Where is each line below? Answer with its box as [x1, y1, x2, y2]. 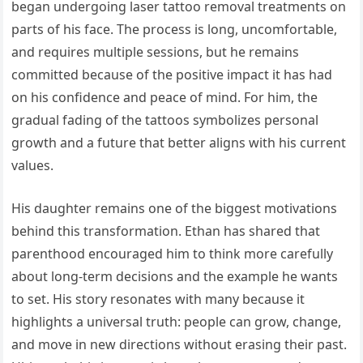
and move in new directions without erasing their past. [11, 335, 348, 354]
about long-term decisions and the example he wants [11, 267, 339, 286]
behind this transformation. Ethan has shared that [11, 222, 321, 241]
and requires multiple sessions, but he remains [11, 43, 300, 62]
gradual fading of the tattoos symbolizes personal [11, 111, 319, 130]
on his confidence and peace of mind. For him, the [11, 88, 318, 107]
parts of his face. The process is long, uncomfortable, [11, 20, 338, 39]
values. [11, 156, 54, 175]
